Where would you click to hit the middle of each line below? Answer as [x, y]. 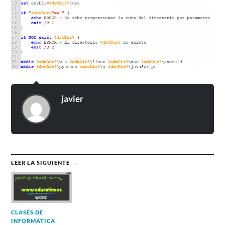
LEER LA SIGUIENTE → [44, 162]
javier [73, 98]
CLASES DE [27, 212]
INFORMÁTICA [33, 220]
